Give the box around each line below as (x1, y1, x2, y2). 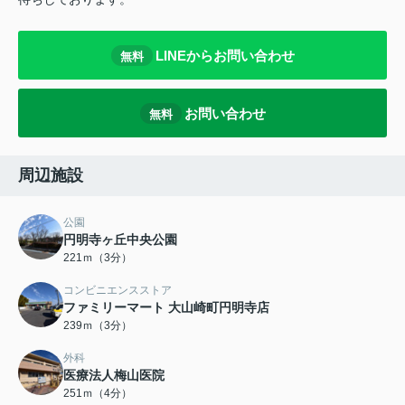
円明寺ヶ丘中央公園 (63, 232, 177, 248)
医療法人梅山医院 (63, 368, 165, 383)
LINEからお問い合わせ (155, 47, 295, 63)
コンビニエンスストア (63, 284, 172, 297)
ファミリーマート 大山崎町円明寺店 (63, 300, 269, 316)
